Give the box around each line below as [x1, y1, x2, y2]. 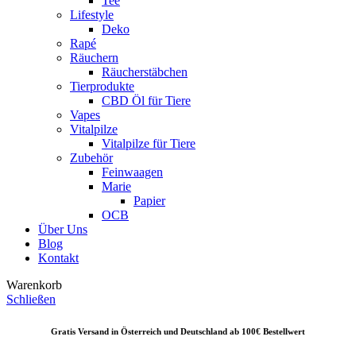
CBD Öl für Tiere [102, 93, 191, 107]
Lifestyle [70, 7, 114, 21]
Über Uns [38, 222, 87, 236]
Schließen [6, 292, 56, 306]
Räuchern [70, 50, 118, 64]
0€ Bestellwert [251, 326, 305, 336]
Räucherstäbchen [102, 64, 188, 79]
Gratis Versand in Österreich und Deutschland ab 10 [51, 326, 251, 336]
